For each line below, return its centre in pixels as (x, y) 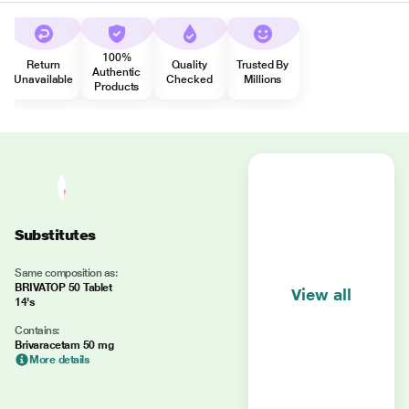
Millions (263, 79)
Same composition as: (66, 273)
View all (321, 294)
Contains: (37, 330)
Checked (189, 79)
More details (60, 360)
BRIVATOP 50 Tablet (63, 288)
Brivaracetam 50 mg (64, 345)
